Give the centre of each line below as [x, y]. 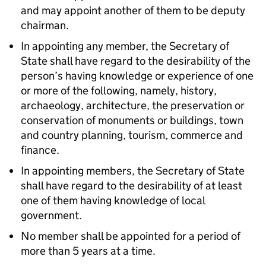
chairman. [45, 25]
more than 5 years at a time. [88, 251]
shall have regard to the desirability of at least [132, 186]
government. [51, 215]
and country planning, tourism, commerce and [132, 135]
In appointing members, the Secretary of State [133, 171]
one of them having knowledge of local [113, 200]
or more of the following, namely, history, [119, 91]
